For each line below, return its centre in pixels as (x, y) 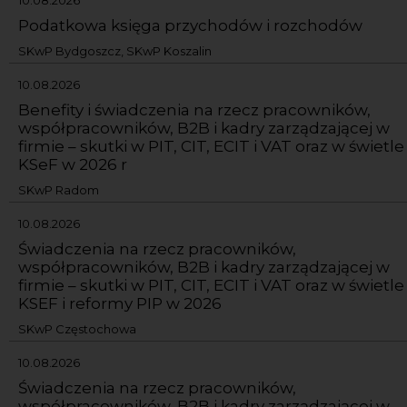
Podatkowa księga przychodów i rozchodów (190, 25)
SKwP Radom (59, 189)
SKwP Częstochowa (77, 328)
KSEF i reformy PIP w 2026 (120, 303)
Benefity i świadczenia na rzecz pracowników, (194, 109)
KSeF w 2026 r (73, 164)
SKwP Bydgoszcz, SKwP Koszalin (115, 50)
